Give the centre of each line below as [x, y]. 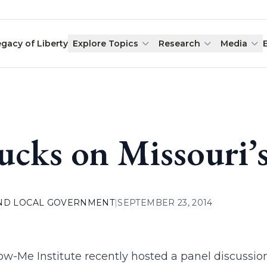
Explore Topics [106, 44]
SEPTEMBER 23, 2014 [165, 203]
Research [180, 44]
